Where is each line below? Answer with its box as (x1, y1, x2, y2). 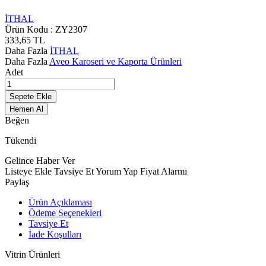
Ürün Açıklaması (28, 197, 92, 207)
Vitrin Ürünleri (5, 249, 60, 259)
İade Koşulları (28, 229, 81, 239)
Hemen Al (9, 104, 43, 113)
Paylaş (5, 176, 29, 187)
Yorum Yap (96, 166, 140, 176)
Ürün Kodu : (5, 24, 55, 34)
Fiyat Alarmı (140, 166, 187, 176)
